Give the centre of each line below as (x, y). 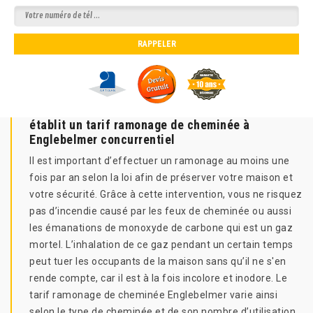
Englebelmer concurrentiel (102, 139)
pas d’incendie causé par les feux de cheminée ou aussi (160, 211)
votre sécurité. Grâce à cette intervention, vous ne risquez (166, 194)
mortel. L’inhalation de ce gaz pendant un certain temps (161, 245)
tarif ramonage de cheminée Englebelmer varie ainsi (153, 295)
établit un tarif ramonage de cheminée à (140, 125)
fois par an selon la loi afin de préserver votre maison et (161, 177)
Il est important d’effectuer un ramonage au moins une (160, 161)
